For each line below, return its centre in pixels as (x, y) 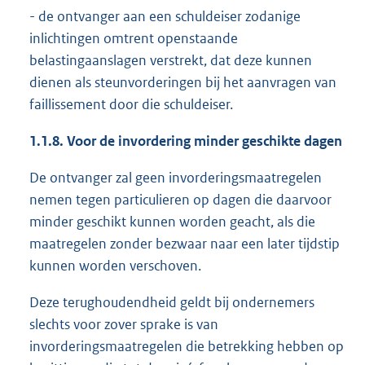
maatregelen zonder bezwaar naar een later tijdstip (185, 244)
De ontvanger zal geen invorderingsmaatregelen (176, 178)
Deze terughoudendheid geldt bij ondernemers (172, 303)
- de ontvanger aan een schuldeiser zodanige (165, 17)
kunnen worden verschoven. (115, 266)
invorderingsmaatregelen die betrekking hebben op (187, 347)
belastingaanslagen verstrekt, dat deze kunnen (171, 61)
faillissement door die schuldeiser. (131, 105)
